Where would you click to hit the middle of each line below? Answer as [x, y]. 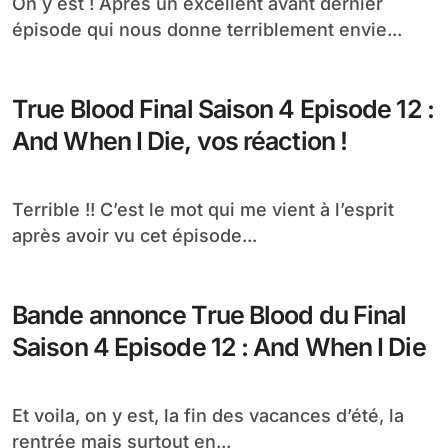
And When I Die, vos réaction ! [179, 141]
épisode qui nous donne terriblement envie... [207, 29]
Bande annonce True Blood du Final [209, 315]
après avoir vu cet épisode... [134, 235]
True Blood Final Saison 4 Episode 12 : [223, 109]
